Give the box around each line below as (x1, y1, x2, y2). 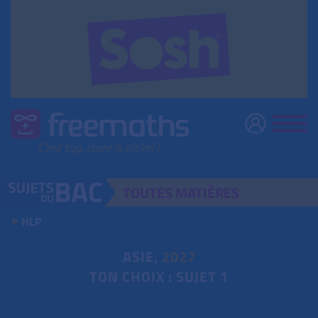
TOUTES (123, 182, 176, 204)
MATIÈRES (175, 182, 240, 204)
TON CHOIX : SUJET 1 (89, 265, 229, 288)
